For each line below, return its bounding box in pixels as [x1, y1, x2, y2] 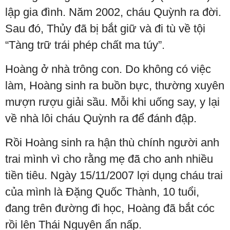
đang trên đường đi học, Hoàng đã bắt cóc [5, 201, 215, 215]
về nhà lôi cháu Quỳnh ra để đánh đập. [5, 111, 197, 125]
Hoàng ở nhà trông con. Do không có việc [5, 62, 211, 75]
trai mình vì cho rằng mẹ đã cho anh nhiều [5, 152, 213, 165]
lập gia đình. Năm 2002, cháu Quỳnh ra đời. [5, 5, 221, 18]
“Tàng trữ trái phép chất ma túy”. [5, 38, 165, 51]
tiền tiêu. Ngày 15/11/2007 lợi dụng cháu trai [5, 168, 223, 182]
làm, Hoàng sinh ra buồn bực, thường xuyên [5, 79, 224, 92]
